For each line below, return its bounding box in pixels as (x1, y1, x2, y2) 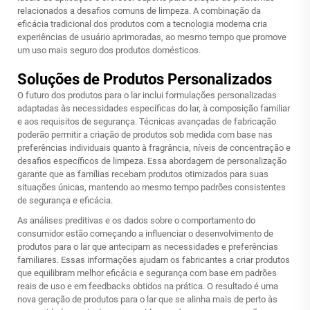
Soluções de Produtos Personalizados (17, 71, 272, 88)
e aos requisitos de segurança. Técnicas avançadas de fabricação (17, 116, 276, 127)
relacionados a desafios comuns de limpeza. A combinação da (17, 6, 261, 16)
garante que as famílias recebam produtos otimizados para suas (17, 169, 268, 179)
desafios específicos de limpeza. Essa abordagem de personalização (17, 156, 286, 166)
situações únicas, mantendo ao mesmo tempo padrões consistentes (17, 182, 286, 192)
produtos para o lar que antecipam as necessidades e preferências (17, 241, 278, 252)
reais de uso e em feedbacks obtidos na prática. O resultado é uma (17, 281, 278, 291)
